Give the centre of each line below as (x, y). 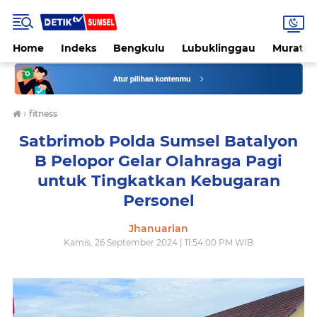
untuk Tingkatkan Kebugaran (158, 181)
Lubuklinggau (219, 48)
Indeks (79, 48)
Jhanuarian (158, 229)
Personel (158, 201)
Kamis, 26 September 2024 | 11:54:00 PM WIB (158, 243)
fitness (43, 114)
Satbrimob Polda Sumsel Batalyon (158, 142)
